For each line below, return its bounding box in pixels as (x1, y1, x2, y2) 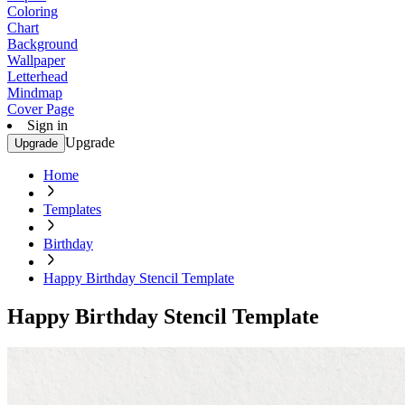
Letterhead (7, 69, 68, 84)
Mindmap (7, 85, 62, 100)
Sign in (27, 118, 68, 133)
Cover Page (7, 101, 74, 117)
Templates (43, 202, 101, 217)
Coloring (7, 4, 58, 19)
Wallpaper (7, 52, 65, 68)
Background (7, 36, 78, 52)
